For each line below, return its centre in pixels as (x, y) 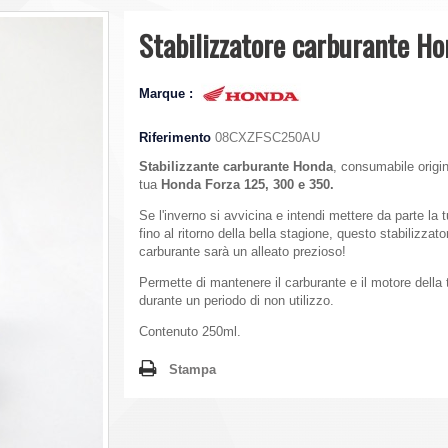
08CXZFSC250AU (267, 138)
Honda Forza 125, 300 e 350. (247, 185)
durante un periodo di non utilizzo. (236, 301)
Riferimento (175, 138)
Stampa (192, 370)
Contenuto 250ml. (190, 332)
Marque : (168, 93)
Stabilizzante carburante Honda (236, 167)
